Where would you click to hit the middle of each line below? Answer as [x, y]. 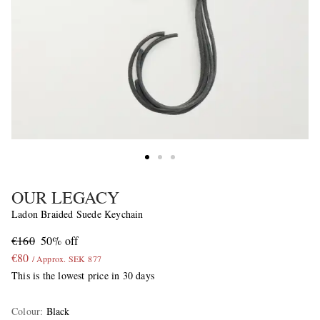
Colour [26, 311]
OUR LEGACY [65, 197]
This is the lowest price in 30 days [83, 276]
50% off [59, 241]
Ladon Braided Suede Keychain [77, 214]
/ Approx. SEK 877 [67, 259]
